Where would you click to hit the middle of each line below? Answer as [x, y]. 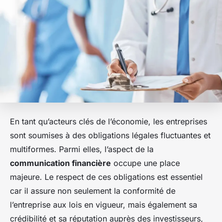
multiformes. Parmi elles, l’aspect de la [82, 149]
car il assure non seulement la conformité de [93, 191]
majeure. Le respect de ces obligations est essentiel [106, 177]
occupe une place [145, 163]
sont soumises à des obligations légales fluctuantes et [110, 135]
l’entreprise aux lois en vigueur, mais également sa [104, 204]
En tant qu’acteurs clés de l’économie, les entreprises [109, 121]
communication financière [60, 163]
